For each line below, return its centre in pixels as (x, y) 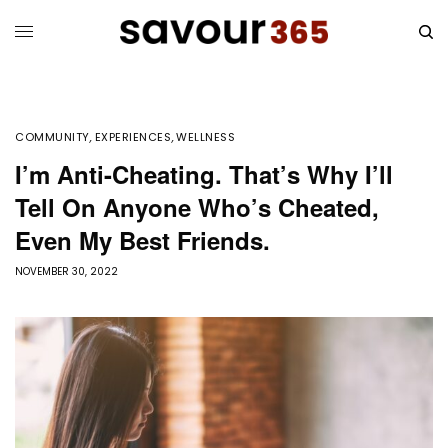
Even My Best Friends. (142, 240)
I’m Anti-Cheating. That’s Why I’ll (204, 174)
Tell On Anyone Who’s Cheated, (197, 207)
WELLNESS (206, 137)
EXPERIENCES (133, 137)
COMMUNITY (52, 137)
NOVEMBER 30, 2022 (66, 272)
